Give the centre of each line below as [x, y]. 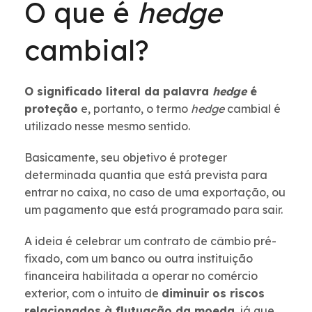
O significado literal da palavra [118, 92]
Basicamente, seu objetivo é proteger [126, 158]
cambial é [252, 109]
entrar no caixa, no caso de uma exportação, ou [155, 193]
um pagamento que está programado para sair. [154, 210]
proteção [51, 109]
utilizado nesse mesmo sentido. [107, 126]
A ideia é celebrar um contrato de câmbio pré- [150, 241]
